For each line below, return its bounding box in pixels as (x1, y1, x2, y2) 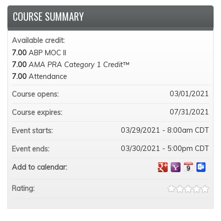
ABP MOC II (29, 48, 66, 57)
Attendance (29, 72, 67, 81)
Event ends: (12, 145, 51, 153)
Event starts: (12, 126, 55, 135)
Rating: (12, 184, 37, 193)
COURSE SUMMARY (13, 9, 84, 24)
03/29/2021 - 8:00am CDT (121, 126, 209, 135)
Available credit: (12, 36, 67, 45)
